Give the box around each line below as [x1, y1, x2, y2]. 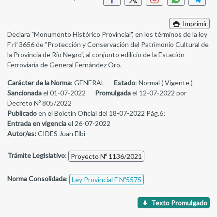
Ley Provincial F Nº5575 [72, 175, 141, 184]
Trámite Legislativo [7, 151, 65, 160]
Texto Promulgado [150, 199, 207, 207]
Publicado [7, 109, 37, 118]
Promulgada [95, 89, 131, 97]
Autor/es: [7, 129, 36, 138]
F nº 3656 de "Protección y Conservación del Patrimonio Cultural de [7, 40, 209, 49]
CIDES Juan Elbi [36, 129, 85, 138]
